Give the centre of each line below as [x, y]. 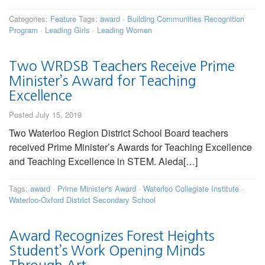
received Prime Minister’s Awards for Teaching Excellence [130, 147]
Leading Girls [67, 30]
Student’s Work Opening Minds [107, 251]
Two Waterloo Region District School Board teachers [119, 133]
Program [23, 30]
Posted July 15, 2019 [45, 115]
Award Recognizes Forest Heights [112, 236]
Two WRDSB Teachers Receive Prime [122, 66]
